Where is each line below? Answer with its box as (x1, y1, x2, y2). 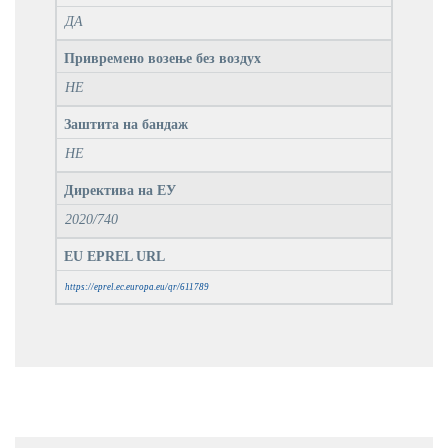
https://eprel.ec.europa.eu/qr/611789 (65, 281, 209, 292)
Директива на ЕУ (64, 182, 176, 198)
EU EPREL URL (64, 248, 165, 264)
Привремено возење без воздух (64, 50, 261, 66)
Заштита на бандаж (64, 116, 188, 132)
